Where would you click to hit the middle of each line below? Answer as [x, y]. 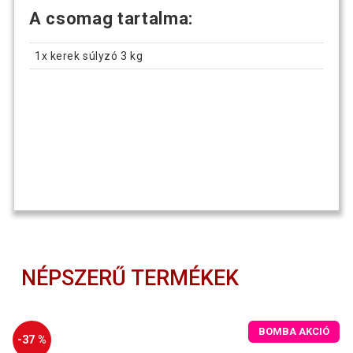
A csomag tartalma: [111, 18]
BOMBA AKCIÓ [294, 332]
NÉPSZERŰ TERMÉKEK [130, 279]
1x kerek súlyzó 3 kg [89, 56]
